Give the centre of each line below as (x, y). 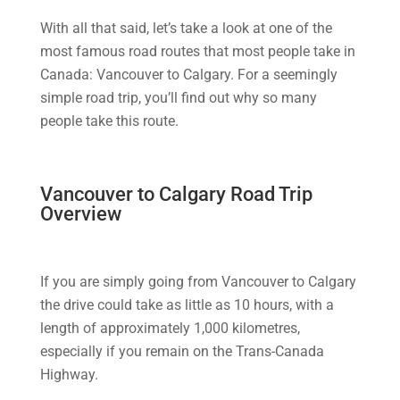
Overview (80, 214)
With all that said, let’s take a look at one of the (186, 28)
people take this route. (109, 121)
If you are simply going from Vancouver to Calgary (198, 282)
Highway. (69, 375)
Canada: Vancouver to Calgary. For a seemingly (188, 75)
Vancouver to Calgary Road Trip (176, 194)
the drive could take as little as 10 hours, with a (187, 305)
